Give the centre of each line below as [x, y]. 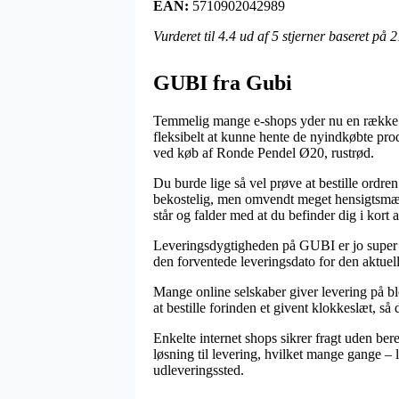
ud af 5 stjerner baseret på [313, 37]
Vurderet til [186, 37]
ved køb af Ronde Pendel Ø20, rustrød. [264, 153]
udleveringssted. [199, 370]
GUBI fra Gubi [223, 83]
